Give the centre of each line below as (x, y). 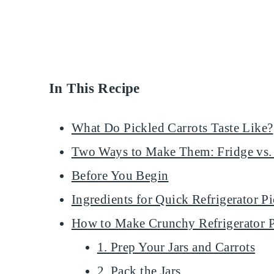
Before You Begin (120, 175)
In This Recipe (94, 88)
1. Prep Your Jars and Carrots (176, 247)
